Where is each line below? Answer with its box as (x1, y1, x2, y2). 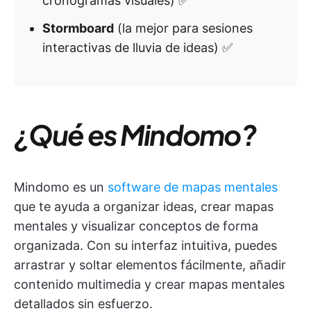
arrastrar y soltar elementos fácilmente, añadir (14, 258, 286, 272)
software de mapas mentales (108, 180, 278, 194)
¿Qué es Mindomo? (14, 117, 256, 152)
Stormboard (42, 21, 114, 35)
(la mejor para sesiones (114, 21, 253, 35)
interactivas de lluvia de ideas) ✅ (42, 40, 233, 55)
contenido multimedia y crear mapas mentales (14, 277, 285, 292)
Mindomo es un (14, 180, 108, 194)
